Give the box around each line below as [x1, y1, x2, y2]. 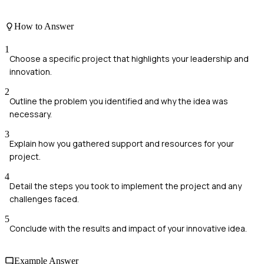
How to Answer [14, 21, 74, 31]
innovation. [9, 65, 52, 77]
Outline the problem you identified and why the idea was [9, 95, 228, 107]
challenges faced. [9, 193, 79, 204]
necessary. [9, 108, 52, 120]
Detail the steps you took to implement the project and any [9, 180, 242, 192]
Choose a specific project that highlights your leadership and [9, 52, 249, 64]
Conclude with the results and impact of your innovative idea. [9, 222, 247, 234]
